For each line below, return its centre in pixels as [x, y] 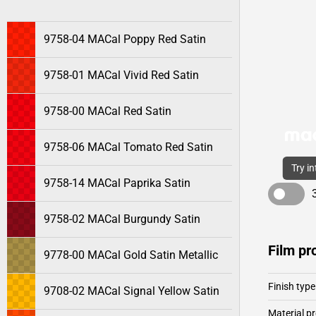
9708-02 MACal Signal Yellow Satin [132, 291]
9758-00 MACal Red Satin [108, 111]
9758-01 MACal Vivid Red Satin [121, 75]
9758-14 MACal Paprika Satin [117, 183]
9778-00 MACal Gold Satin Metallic [131, 255]
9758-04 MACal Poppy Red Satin [125, 39]
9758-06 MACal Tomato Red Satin [128, 147]
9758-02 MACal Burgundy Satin [122, 219]
